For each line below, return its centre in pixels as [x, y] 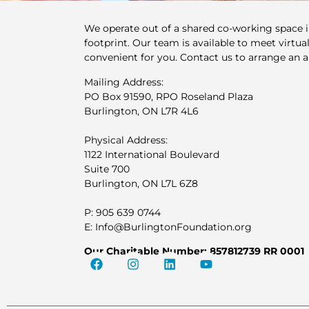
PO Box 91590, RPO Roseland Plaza [169, 96]
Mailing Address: [124, 82]
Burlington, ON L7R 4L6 [141, 111]
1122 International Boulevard [152, 154]
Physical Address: [126, 140]
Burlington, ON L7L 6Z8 [141, 183]
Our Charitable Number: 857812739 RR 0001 [194, 251]
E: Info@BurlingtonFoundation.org [168, 227]
